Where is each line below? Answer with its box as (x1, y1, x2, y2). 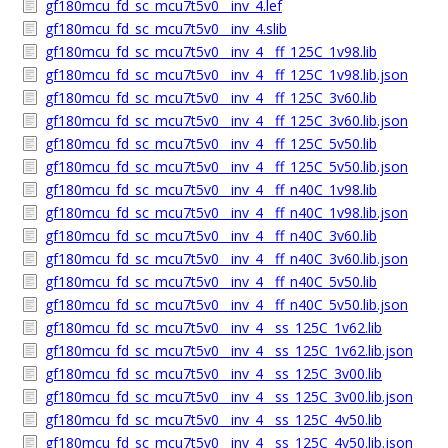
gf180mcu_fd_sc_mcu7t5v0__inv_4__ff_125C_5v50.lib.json (45, 157, 408, 176)
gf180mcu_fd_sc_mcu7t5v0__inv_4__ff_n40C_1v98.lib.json (45, 203, 408, 222)
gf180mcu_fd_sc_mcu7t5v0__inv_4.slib (45, 19, 287, 38)
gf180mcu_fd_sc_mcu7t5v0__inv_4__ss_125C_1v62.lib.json (45, 341, 413, 360)
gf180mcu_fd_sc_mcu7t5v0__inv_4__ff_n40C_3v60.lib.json (45, 249, 408, 268)
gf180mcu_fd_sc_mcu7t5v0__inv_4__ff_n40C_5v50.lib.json (45, 295, 408, 314)
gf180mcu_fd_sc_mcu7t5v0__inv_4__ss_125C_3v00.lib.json (45, 387, 413, 406)
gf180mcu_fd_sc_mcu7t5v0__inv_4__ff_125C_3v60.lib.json (45, 111, 408, 130)
